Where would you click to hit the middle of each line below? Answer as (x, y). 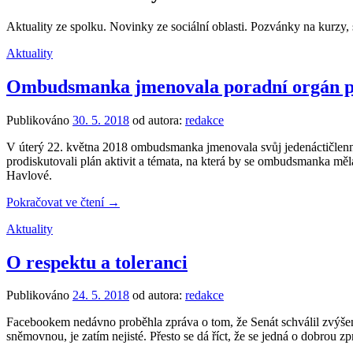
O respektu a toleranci (97, 262)
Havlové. (29, 175)
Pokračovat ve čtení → (63, 202)
